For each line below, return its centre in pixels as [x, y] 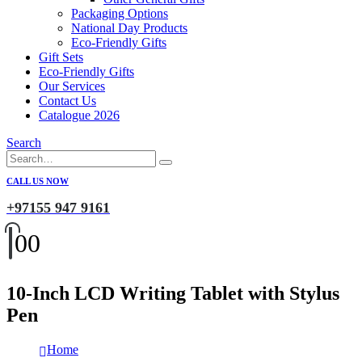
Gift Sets [61, 57]
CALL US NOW [38, 181]
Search [24, 143]
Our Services [72, 86]
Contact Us [67, 101]
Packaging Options [120, 13]
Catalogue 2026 [79, 115]
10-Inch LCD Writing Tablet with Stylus [173, 293]
